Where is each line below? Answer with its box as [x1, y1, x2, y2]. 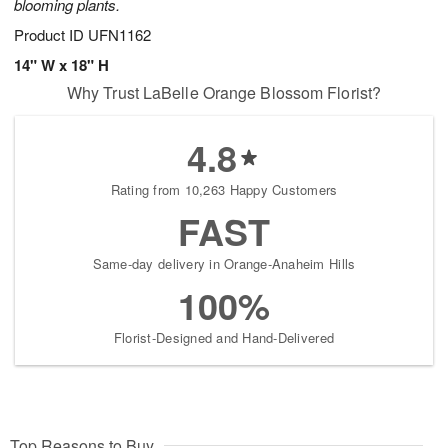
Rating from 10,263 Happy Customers [110, 180, 338, 200]
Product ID [14, 24, 88, 46]
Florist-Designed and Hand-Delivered [113, 328, 335, 348]
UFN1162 [88, 24, 151, 46]
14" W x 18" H [14, 54, 109, 77]
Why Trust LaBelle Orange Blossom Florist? [66, 81, 382, 105]
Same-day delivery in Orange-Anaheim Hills [92, 254, 356, 274]
